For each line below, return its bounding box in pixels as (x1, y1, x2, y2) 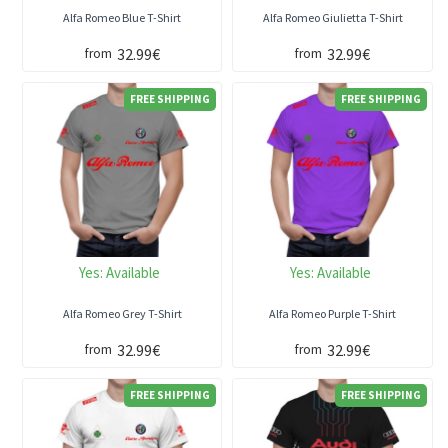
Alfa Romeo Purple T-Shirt (269, 306, 397, 322)
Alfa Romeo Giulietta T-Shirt (262, 10, 403, 26)
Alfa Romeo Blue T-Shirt (63, 10, 182, 26)
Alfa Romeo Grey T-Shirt (62, 306, 182, 322)
